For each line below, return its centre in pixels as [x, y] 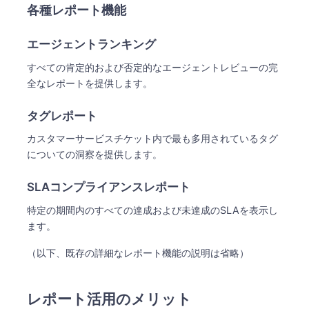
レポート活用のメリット [111, 299]
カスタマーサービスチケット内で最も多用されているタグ [153, 139]
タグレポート [64, 116]
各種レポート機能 [79, 10]
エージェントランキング [93, 44]
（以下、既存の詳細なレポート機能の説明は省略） [138, 252]
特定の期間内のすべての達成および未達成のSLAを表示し [153, 210]
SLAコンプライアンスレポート [110, 187]
